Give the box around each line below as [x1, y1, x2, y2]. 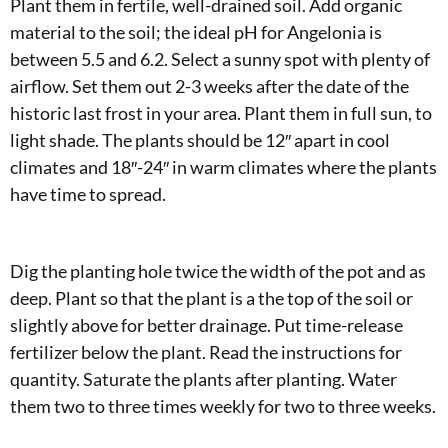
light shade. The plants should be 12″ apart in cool [10, 128, 390, 151]
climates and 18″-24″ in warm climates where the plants [10, 155, 437, 178]
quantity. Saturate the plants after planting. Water [10, 367, 397, 390]
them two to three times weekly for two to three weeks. [10, 394, 436, 417]
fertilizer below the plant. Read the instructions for [10, 340, 402, 363]
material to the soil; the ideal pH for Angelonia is [10, 20, 382, 43]
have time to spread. [10, 182, 166, 205]
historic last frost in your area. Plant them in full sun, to [10, 101, 432, 124]
